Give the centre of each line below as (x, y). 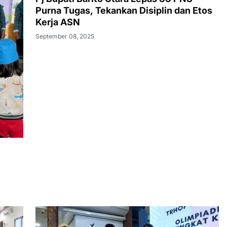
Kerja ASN (58, 22)
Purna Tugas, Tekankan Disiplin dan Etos (124, 11)
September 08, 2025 (65, 36)
